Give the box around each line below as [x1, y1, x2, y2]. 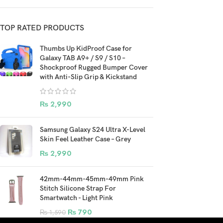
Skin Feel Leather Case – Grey [40, 135, 131, 143]
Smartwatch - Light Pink [40, 194, 113, 202]
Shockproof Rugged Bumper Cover [40, 63, 148, 72]
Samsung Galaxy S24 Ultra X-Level [40, 125, 145, 134]
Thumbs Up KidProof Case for [40, 44, 132, 53]
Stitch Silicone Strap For [40, 184, 116, 193]
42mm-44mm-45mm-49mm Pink [40, 175, 144, 183]
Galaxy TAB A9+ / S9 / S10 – [40, 54, 125, 62]
